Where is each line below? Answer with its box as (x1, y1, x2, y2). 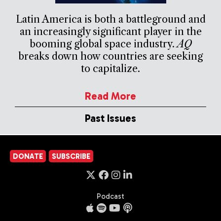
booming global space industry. (29, 37, 177, 50)
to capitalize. (81, 62, 140, 74)
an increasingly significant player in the (19, 25, 202, 37)
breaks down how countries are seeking (18, 50, 203, 62)
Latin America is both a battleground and (15, 13, 206, 25)
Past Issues (85, 111, 136, 124)
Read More (85, 89, 136, 102)
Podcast (97, 191, 124, 201)
